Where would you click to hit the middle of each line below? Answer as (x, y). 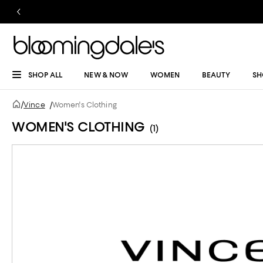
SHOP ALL (45, 75)
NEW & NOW (106, 75)
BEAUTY (216, 75)
